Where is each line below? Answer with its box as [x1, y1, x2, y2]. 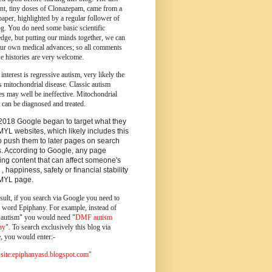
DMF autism [75, 212, 112, 222]
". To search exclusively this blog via [5, 222, 110, 231]
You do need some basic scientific [8, 23, 105, 32]
